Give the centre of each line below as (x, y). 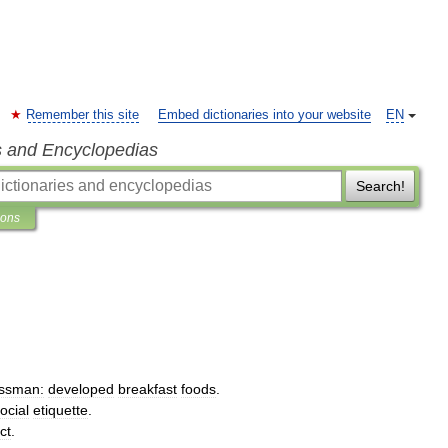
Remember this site (82, 115)
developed (81, 389)
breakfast (147, 389)
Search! (380, 186)
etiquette (60, 410)
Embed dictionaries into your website (264, 115)
